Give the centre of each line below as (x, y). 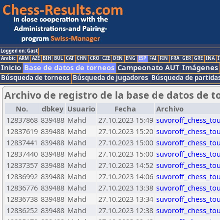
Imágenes (200, 67)
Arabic (8, 58)
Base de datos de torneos (69, 67)
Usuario (81, 109)
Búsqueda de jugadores (110, 78)
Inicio (11, 67)
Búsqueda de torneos (35, 78)
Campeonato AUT (148, 67)
